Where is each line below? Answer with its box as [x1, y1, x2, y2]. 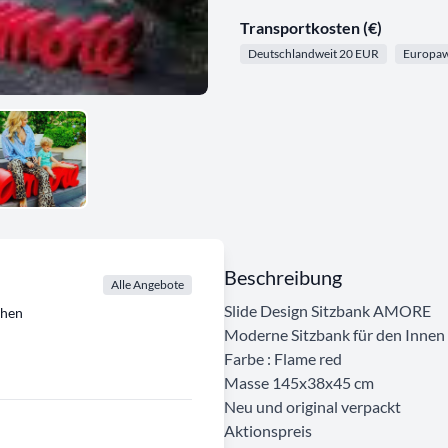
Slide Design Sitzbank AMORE [224, 300, 431, 320]
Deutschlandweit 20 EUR [248, 46, 379, 61]
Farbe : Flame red [224, 348, 342, 368]
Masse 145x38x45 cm [224, 372, 374, 392]
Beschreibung [224, 264, 342, 289]
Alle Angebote [111, 276, 184, 292]
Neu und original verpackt [224, 396, 401, 416]
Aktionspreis [224, 420, 312, 440]
